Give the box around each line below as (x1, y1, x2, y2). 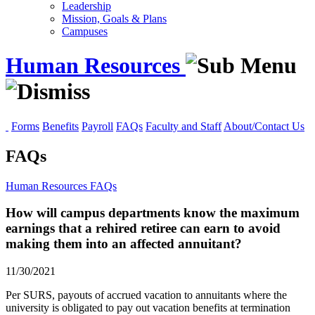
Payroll (82, 120, 113, 132)
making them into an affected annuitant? (6, 236, 242, 252)
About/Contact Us (224, 120, 304, 132)
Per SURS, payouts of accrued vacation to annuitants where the (6, 289, 287, 302)
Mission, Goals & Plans (62, 13, 167, 25)
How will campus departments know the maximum (6, 205, 300, 221)
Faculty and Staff (146, 120, 221, 132)
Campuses (62, 25, 108, 37)
